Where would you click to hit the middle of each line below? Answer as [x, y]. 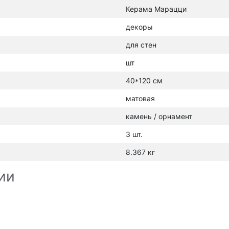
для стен [141, 45]
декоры [139, 27]
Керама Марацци [156, 9]
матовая [140, 98]
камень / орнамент [159, 116]
